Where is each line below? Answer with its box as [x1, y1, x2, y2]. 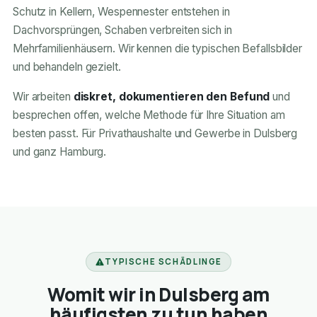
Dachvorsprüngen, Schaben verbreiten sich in [12, 23, 232, 38]
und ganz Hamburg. [12, 145, 107, 159]
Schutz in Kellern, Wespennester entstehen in [12, 5, 230, 19]
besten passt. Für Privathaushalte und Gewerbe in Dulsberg [12, 127, 298, 141]
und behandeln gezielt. [12, 60, 121, 74]
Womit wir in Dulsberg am [47, 282, 270, 308]
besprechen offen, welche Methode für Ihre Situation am [12, 108, 285, 122]
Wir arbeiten [12, 90, 74, 104]
